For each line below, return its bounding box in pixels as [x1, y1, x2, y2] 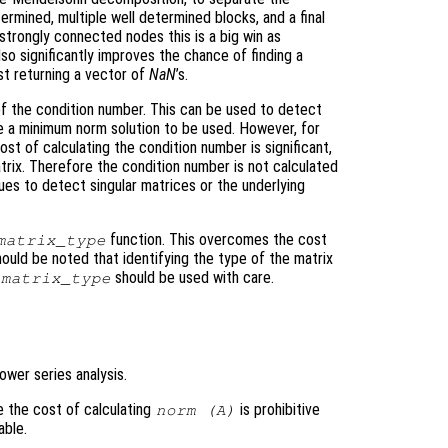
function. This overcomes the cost [106, 229, 328, 249]
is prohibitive [236, 399, 321, 419]
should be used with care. [111, 267, 275, 287]
